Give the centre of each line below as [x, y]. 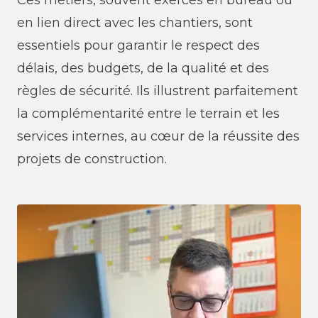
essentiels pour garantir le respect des [138, 45]
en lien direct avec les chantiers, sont [135, 23]
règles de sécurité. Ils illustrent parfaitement [158, 91]
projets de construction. [92, 159]
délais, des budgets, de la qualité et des [143, 68]
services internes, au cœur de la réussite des [158, 136]
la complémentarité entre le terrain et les [148, 114]
